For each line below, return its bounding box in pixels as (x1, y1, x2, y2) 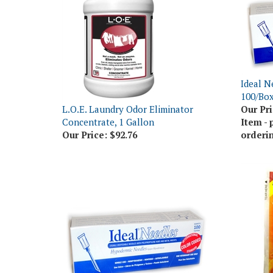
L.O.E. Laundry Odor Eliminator (62, 84, 193, 96)
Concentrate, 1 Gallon (62, 97, 154, 109)
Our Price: (62, 110, 107, 122)
